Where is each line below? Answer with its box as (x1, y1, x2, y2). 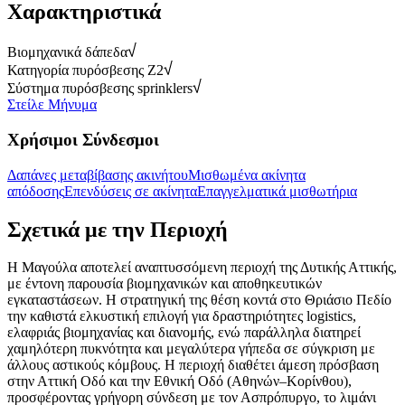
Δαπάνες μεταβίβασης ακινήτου (7, 166, 188, 183)
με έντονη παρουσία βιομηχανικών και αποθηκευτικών (7, 276, 322, 292)
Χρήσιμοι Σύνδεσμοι (7, 129, 159, 149)
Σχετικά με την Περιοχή (7, 217, 228, 241)
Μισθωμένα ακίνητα (188, 166, 306, 183)
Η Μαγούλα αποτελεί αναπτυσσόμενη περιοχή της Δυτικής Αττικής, (7, 259, 397, 276)
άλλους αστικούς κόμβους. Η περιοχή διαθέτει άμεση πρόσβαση (7, 357, 379, 373)
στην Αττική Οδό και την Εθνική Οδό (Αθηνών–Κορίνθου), (7, 373, 352, 390)
